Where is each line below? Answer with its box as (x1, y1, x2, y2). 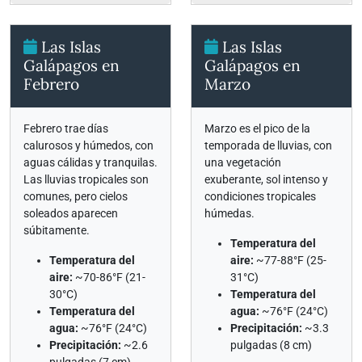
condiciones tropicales (204, 190, 316, 203)
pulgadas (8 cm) (230, 339, 312, 351)
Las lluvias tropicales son (23, 173, 149, 186)
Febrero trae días (23, 122, 108, 135)
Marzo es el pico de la (204, 122, 310, 135)
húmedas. (204, 207, 255, 220)
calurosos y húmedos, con (23, 139, 154, 152)
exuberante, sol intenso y (204, 173, 328, 186)
